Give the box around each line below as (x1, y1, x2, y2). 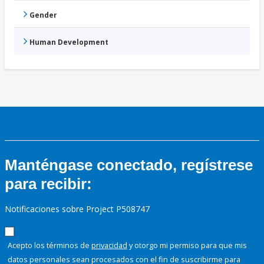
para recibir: (5, 175, 92, 193)
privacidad (91, 240, 127, 251)
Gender (29, 10, 57, 21)
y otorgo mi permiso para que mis (127, 240, 247, 251)
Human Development (29, 37, 108, 48)
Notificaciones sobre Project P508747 (5, 203, 150, 215)
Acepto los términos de (8, 240, 91, 251)
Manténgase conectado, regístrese (5, 156, 253, 174)
